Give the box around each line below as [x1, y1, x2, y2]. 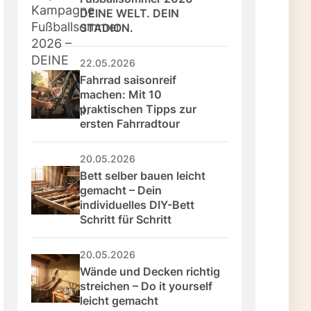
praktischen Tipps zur [80, 102, 200, 117]
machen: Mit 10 [80, 87, 165, 102]
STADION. [80, 21, 134, 35]
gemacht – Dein [80, 183, 165, 198]
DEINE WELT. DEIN [80, 6, 183, 21]
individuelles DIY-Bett [80, 198, 198, 212]
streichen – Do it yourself [80, 279, 216, 294]
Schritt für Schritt [80, 212, 172, 227]
